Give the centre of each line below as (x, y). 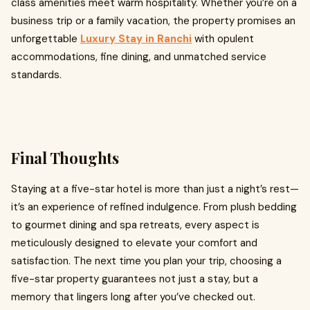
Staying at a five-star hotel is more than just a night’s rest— (155, 189)
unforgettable (46, 39)
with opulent (223, 39)
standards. (36, 75)
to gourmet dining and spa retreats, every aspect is (135, 225)
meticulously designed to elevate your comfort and (134, 243)
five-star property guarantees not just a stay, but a (135, 279)
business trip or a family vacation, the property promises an (153, 21)
